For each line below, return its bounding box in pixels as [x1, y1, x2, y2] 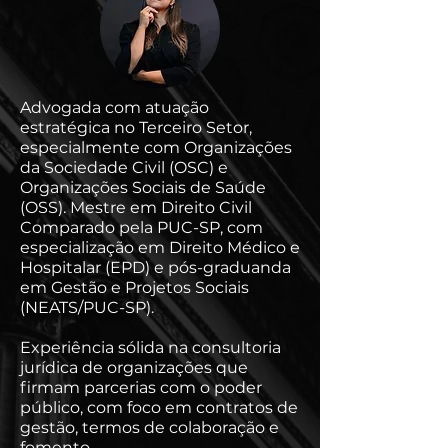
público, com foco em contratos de [20, 398, 298, 417]
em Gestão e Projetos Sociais [20, 278, 249, 297]
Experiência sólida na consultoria [20, 338, 281, 357]
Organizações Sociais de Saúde [20, 178, 266, 197]
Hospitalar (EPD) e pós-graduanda [20, 258, 291, 277]
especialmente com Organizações [20, 138, 292, 157]
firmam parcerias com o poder [20, 378, 262, 397]
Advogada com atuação [20, 98, 209, 117]
